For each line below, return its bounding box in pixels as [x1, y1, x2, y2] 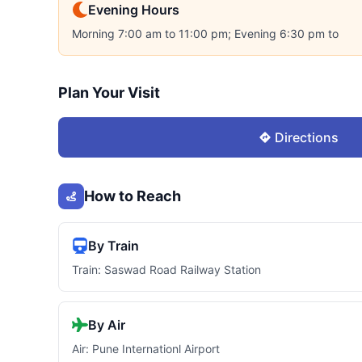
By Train [88, 238, 139, 254]
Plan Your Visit [58, 84, 160, 101]
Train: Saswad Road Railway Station [72, 263, 261, 276]
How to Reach [84, 187, 181, 204]
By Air [88, 317, 125, 333]
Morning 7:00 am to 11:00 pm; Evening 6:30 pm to [72, 27, 339, 40]
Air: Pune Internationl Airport [72, 342, 220, 356]
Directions [274, 129, 339, 145]
